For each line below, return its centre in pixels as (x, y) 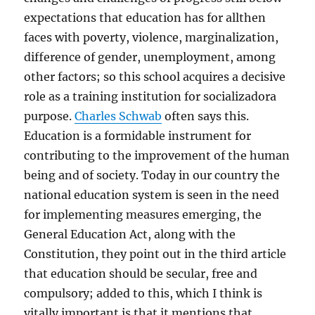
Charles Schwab (118, 116)
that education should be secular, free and (141, 274)
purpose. (50, 116)
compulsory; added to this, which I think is (143, 293)
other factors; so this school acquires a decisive (155, 77)
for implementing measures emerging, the (143, 214)
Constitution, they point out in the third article (155, 254)
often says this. (206, 116)
